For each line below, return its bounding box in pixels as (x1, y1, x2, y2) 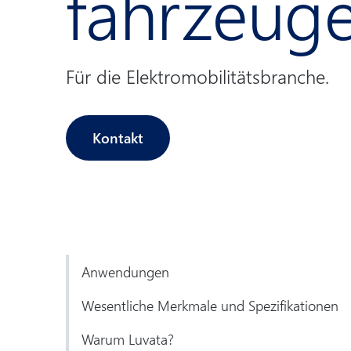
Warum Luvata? (81, 329, 174, 349)
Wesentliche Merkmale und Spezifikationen (81, 295, 338, 315)
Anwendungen (81, 262, 169, 281)
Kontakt (92, 128, 143, 147)
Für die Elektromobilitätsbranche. (66, 63, 329, 89)
